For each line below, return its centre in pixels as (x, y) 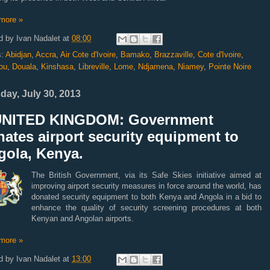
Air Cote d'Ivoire (88, 55)
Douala (24, 67)
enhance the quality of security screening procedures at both (146, 208)
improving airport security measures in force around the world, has (146, 186)
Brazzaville (174, 55)
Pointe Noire (230, 67)
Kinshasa (57, 67)
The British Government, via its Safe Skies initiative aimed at (146, 175)
